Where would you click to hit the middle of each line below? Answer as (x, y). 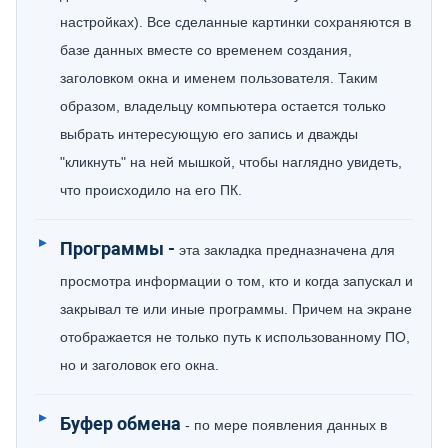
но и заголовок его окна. (141, 365)
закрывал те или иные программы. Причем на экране (236, 309)
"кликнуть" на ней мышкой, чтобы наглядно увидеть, (231, 162)
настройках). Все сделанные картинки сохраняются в (235, 22)
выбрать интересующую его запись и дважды (209, 134)
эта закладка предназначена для (285, 250)
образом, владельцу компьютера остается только (223, 106)
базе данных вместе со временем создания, (206, 50)
